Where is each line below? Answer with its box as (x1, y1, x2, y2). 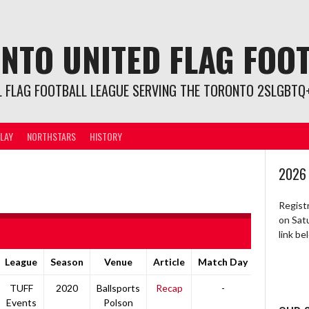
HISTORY (90, 128, 122, 143)
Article (153, 256, 185, 268)
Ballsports (97, 282, 140, 294)
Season (50, 256, 83, 268)
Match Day (198, 256, 248, 268)
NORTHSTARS (27, 128, 76, 143)
